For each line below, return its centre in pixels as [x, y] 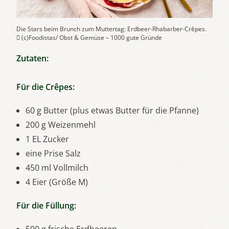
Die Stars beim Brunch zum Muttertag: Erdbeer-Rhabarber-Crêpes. [111, 29]
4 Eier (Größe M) [57, 182]
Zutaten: [32, 59]
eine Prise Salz [53, 154]
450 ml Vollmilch [57, 168]
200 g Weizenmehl [61, 125]
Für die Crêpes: [45, 87]
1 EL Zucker [47, 139]
